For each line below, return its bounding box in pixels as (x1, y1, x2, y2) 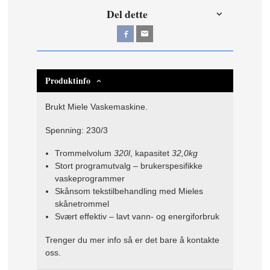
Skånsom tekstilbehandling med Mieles (54, 186, 203, 196)
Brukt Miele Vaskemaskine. (45, 102, 151, 112)
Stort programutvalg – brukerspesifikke (54, 161, 202, 171)
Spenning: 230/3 (45, 125, 111, 135)
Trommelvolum (54, 148, 114, 159)
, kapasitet (130, 148, 172, 159)
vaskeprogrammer (54, 174, 125, 184)
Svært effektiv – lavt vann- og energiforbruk (54, 212, 219, 222)
